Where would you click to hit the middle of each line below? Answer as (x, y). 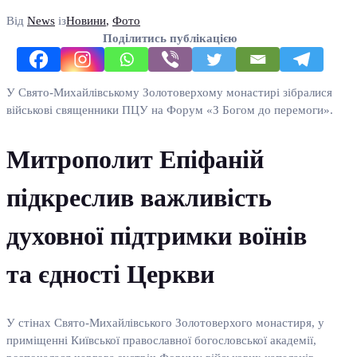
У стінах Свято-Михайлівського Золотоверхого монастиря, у (165, 323)
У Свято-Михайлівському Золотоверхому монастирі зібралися (169, 92)
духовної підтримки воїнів (157, 235)
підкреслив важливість (139, 197)
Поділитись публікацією (170, 38)
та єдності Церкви (110, 274)
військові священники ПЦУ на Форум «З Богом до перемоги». (170, 110)
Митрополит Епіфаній (135, 159)
